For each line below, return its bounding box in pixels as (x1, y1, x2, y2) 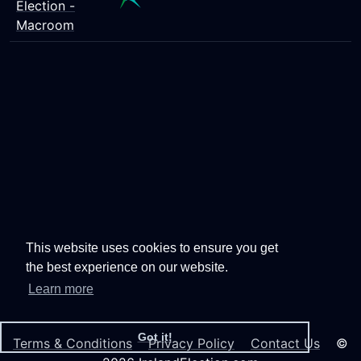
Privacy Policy (148, 335, 234, 351)
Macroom (16, 17, 74, 33)
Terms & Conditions (13, 335, 132, 351)
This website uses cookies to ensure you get (26, 241, 278, 255)
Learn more (28, 282, 94, 297)
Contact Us (251, 335, 320, 351)
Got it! (137, 330, 172, 344)
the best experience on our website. (26, 260, 228, 275)
